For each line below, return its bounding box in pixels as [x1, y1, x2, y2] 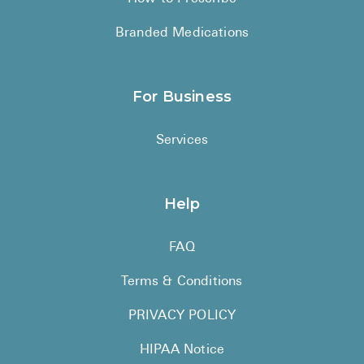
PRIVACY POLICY [128, 309, 236, 323]
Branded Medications [115, 26, 249, 40]
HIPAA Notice [139, 343, 225, 357]
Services [155, 133, 209, 147]
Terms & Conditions [121, 275, 243, 288]
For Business [132, 87, 232, 106]
